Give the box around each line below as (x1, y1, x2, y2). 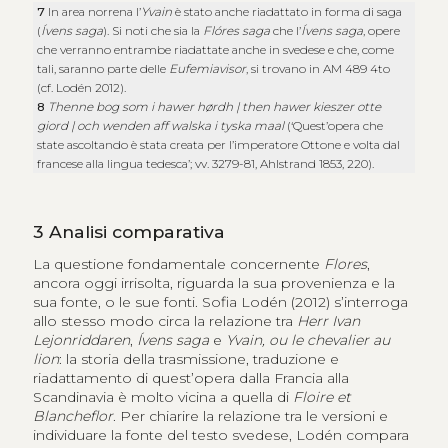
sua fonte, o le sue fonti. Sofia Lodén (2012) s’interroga (32, 293, 408, 312)
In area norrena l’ (48, 4, 142, 20)
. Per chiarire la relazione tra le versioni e (112, 407, 388, 426)
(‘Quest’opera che (284, 118, 384, 134)
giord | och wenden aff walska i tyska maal (37, 118, 285, 134)
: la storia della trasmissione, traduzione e (58, 350, 339, 369)
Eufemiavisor (169, 61, 247, 77)
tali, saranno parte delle (37, 61, 170, 77)
